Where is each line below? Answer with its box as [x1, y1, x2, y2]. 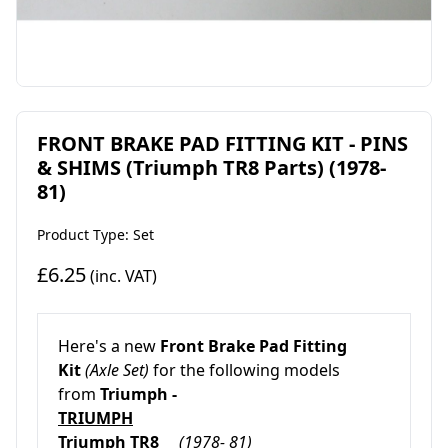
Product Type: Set [37, 225, 154, 245]
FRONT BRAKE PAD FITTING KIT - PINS [37, 130, 408, 158]
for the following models [149, 359, 340, 382]
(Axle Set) [85, 359, 149, 382]
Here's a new [58, 335, 160, 358]
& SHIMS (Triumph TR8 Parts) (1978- [37, 154, 386, 182]
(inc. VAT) [86, 265, 157, 288]
